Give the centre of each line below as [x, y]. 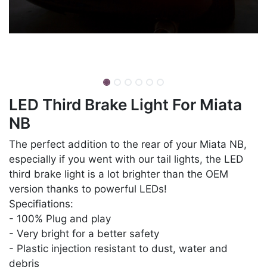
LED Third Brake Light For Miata [125, 105]
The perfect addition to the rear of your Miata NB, [128, 145]
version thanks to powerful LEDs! [89, 189]
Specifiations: [41, 204]
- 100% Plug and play [60, 219]
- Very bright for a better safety [84, 234]
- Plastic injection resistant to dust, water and [118, 249]
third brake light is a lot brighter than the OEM [119, 174]
